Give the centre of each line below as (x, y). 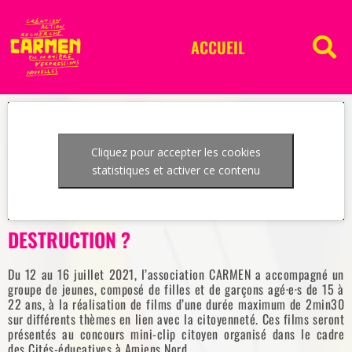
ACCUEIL (218, 48)
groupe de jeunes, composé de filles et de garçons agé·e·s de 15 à (176, 290)
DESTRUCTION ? (69, 240)
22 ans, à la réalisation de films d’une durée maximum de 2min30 (176, 304)
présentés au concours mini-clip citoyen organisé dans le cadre (176, 334)
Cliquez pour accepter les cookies (176, 152)
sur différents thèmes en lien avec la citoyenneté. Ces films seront (176, 319)
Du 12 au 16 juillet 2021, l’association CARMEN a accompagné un (176, 275)
